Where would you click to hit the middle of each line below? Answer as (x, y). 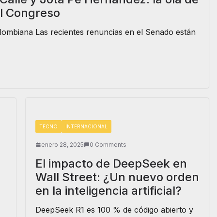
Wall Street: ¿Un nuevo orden (117, 177)
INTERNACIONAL (86, 126)
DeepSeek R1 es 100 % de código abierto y (114, 210)
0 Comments (108, 145)
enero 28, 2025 (62, 145)
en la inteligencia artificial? (108, 191)
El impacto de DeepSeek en (111, 163)
